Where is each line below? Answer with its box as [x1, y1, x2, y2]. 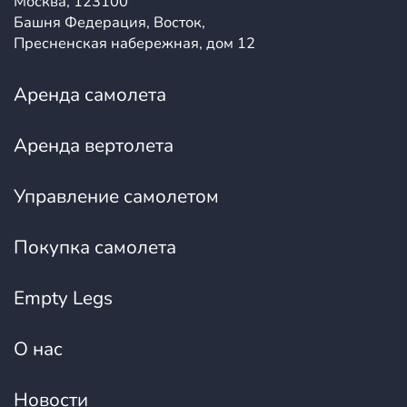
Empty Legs [14, 285, 113, 312]
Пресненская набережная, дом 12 [14, 33, 255, 55]
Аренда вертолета [14, 133, 174, 159]
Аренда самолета [14, 82, 166, 108]
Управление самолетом [14, 184, 219, 210]
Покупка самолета [14, 234, 176, 261]
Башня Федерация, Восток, [14, 12, 205, 34]
